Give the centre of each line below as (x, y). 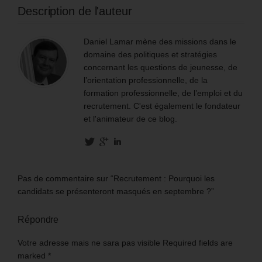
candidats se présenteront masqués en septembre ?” (116, 191)
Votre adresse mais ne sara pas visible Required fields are (125, 242)
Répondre (38, 219)
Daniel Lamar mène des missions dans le (160, 41)
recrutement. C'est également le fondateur (162, 106)
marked (33, 255)
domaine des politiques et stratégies (150, 54)
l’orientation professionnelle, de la (146, 80)
